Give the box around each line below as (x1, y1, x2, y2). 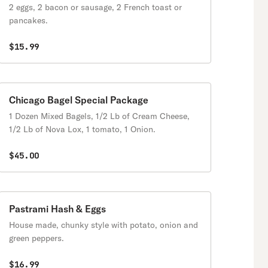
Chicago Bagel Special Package (9, 94, 148, 106)
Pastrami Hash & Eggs (9, 203, 106, 215)
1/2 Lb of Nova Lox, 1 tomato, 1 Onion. (9, 124, 156, 135)
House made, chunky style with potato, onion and (9, 220, 198, 230)
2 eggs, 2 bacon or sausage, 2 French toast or (9, 2, 182, 13)
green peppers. (9, 233, 64, 243)
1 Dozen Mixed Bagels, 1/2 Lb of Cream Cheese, (9, 111, 190, 121)
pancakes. (9, 15, 48, 26)
